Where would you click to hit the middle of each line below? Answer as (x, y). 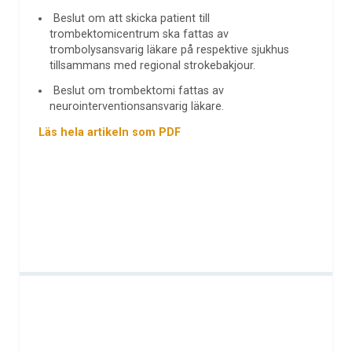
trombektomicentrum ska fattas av (139, 35)
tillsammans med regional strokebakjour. (153, 66)
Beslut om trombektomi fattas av (139, 90)
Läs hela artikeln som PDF (109, 133)
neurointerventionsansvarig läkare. (137, 106)
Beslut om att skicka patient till (132, 19)
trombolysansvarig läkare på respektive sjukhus (170, 50)
